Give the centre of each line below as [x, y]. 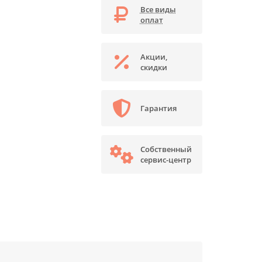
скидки [154, 67]
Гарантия [158, 108]
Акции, [154, 57]
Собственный [166, 149]
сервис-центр [166, 160]
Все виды [158, 9]
